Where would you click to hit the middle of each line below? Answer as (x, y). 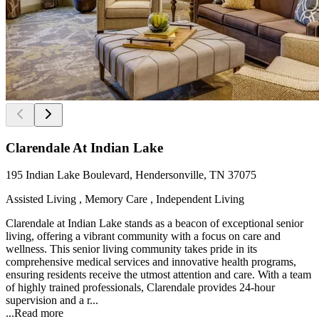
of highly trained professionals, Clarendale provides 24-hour (140, 288)
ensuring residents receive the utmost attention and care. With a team (158, 275)
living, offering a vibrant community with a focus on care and (143, 236)
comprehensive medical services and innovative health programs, (151, 262)
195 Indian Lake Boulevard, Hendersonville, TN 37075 (131, 175)
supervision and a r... (52, 300)
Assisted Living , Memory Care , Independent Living (125, 199)
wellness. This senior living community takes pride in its (131, 249)
